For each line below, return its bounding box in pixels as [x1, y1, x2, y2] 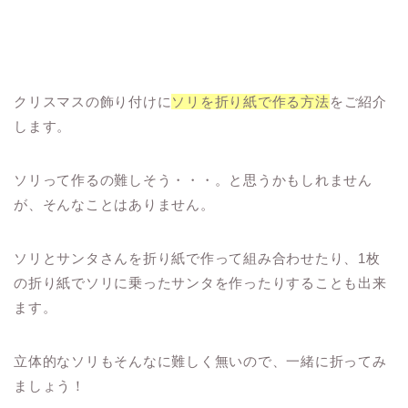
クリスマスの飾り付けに [14, 94, 172, 110]
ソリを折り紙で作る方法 [171, 94, 330, 110]
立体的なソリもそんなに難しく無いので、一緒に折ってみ [14, 353, 387, 370]
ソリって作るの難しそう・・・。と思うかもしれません [14, 172, 373, 189]
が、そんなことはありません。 [14, 197, 215, 213]
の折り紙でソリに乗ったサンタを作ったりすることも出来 [14, 275, 387, 291]
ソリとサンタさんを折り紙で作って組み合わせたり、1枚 [14, 250, 381, 267]
